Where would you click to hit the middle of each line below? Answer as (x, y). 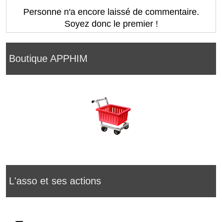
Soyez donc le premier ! (111, 24)
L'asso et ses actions (55, 181)
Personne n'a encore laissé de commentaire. (111, 12)
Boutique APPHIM (48, 58)
